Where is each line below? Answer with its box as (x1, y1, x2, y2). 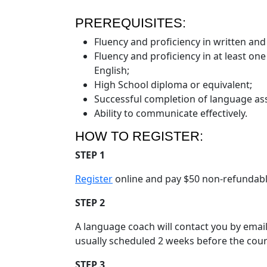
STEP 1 (75, 148, 105, 162)
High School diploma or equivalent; (94, 77, 252, 91)
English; (94, 63, 129, 77)
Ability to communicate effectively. (94, 106, 247, 120)
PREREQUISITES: (75, 15, 186, 30)
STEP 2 (75, 195, 105, 209)
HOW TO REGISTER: (75, 128, 203, 144)
